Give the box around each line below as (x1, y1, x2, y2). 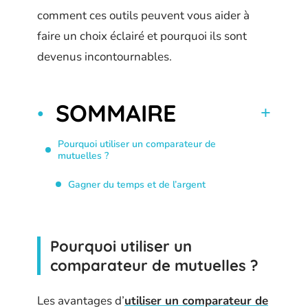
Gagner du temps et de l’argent (68, 177, 206, 191)
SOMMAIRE (56, 98, 176, 128)
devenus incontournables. (37, 49, 172, 65)
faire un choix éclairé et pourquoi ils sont (37, 28, 247, 44)
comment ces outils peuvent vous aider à (37, 8, 250, 23)
